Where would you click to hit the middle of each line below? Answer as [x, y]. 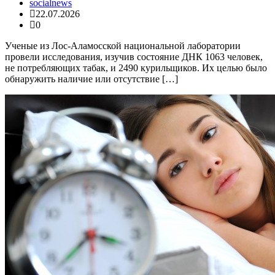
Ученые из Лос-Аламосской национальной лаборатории [123, 46]
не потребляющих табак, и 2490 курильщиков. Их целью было [136, 68]
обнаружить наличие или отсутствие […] [91, 79]
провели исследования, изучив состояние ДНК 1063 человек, [134, 57]
